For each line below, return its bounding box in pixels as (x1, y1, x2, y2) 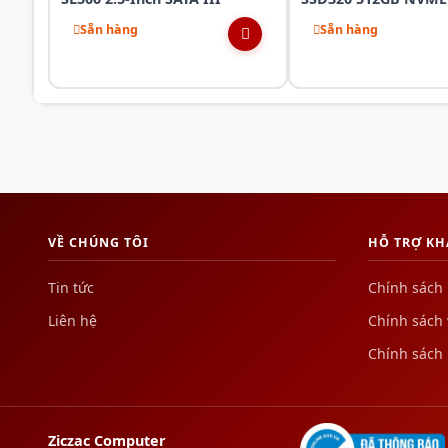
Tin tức (48, 277, 94, 297)
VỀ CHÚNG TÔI (48, 233, 149, 251)
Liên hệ (48, 310, 97, 330)
